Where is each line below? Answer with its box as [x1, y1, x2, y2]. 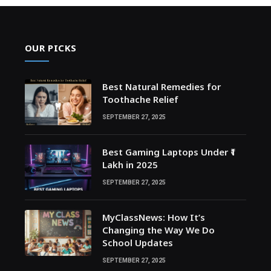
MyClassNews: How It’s [102, 211, 205, 224]
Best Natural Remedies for [102, 80, 221, 93]
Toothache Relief [102, 93, 178, 106]
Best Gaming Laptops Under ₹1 [102, 146, 236, 158]
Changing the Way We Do [102, 224, 215, 237]
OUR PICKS [24, 42, 77, 54]
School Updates [102, 237, 173, 249]
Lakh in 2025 [102, 158, 158, 171]
